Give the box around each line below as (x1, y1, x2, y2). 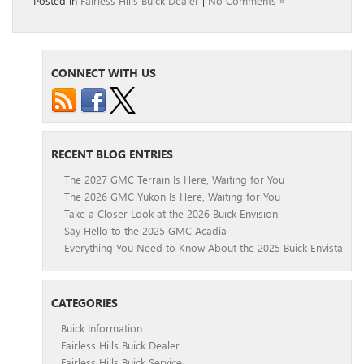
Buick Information (61, 321, 142, 336)
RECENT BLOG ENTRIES (51, 146, 173, 162)
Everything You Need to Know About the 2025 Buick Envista (64, 240, 343, 255)
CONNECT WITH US (51, 65, 156, 81)
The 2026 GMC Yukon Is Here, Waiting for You (64, 189, 280, 204)
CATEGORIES (51, 295, 118, 311)
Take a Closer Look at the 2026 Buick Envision (64, 206, 278, 221)
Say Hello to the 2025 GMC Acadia (64, 223, 227, 238)
